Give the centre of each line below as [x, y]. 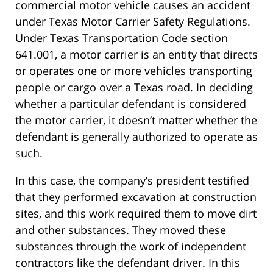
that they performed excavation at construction [136, 197]
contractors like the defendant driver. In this [128, 263]
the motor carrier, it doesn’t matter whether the [136, 120]
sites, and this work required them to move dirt [136, 214]
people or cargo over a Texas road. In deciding [134, 87]
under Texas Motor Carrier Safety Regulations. [133, 22]
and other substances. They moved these [121, 230]
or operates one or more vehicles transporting [134, 71]
